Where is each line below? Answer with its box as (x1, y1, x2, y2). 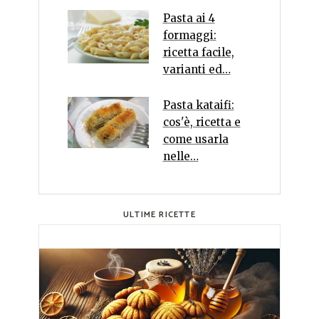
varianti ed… (162, 62, 231, 76)
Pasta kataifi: (162, 98, 234, 112)
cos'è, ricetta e (162, 115, 241, 129)
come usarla (162, 132, 229, 146)
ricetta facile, (162, 45, 234, 59)
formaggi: (162, 28, 216, 42)
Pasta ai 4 (162, 11, 215, 25)
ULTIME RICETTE (123, 207, 196, 221)
